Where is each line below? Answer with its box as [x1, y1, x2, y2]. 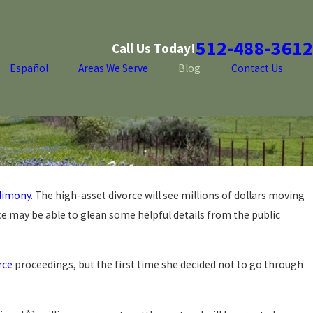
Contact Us [231, 61, 283, 75]
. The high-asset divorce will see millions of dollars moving [31, 188, 305, 202]
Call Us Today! [112, 40, 196, 57]
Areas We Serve [78, 61, 149, 75]
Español [9, 61, 48, 75]
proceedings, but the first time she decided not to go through [13, 258, 303, 272]
